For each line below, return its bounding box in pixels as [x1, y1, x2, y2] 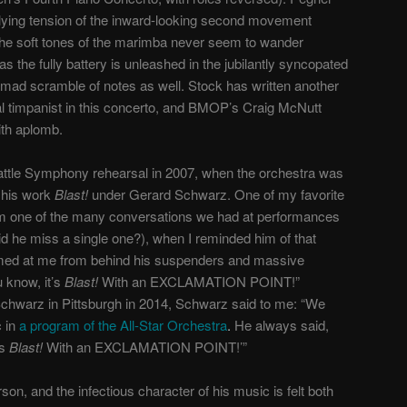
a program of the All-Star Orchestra [19, 314, 227, 334]
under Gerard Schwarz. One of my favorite [88, 184, 344, 203]
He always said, [234, 314, 329, 334]
